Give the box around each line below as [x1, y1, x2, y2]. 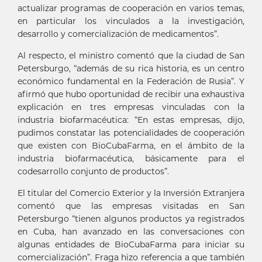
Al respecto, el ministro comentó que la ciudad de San [18, 50, 244, 61]
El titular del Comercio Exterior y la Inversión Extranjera [18, 187, 244, 198]
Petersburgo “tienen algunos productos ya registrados [18, 213, 244, 224]
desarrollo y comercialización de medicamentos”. [18, 28, 219, 39]
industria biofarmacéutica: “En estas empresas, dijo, [18, 114, 244, 125]
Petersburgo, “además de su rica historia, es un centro [18, 63, 244, 74]
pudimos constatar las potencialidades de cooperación [18, 127, 244, 138]
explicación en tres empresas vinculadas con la [18, 101, 244, 112]
